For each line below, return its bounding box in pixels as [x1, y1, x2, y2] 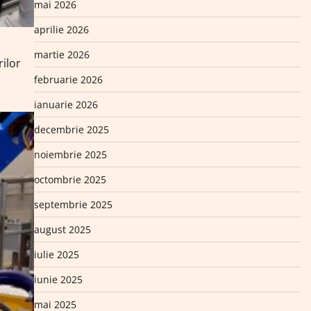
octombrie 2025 [33, 173, 106, 186]
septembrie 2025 [33, 198, 112, 211]
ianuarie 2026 [33, 98, 98, 111]
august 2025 [33, 223, 91, 236]
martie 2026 [33, 48, 90, 61]
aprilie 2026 [33, 23, 89, 36]
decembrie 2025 [33, 123, 109, 136]
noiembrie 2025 [33, 148, 107, 161]
